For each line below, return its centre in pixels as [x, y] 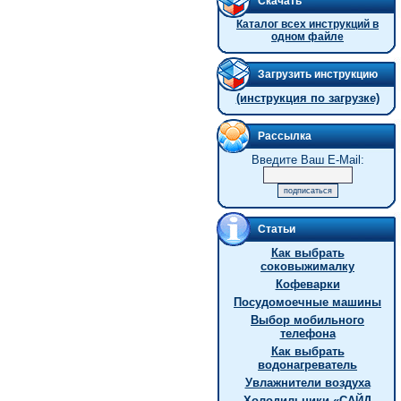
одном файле [307, 37]
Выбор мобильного [307, 320]
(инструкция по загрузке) [307, 98]
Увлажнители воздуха [307, 383]
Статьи [277, 229]
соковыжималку [307, 266]
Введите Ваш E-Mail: [307, 160]
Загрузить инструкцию [318, 74]
